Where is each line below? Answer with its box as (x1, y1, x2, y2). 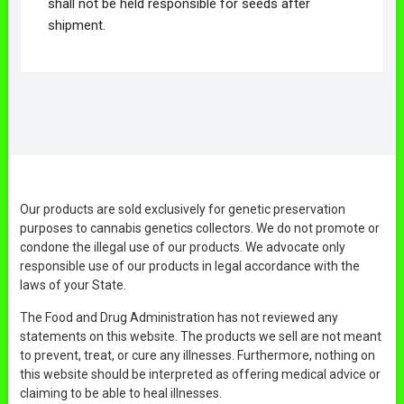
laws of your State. (19, 277, 126, 292)
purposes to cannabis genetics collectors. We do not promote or (19, 220, 380, 235)
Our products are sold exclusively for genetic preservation (19, 201, 345, 216)
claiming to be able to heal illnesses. (19, 385, 222, 400)
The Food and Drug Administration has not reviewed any (19, 309, 338, 325)
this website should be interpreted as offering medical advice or (19, 366, 381, 381)
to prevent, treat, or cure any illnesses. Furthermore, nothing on (19, 347, 375, 363)
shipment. (47, 16, 106, 33)
